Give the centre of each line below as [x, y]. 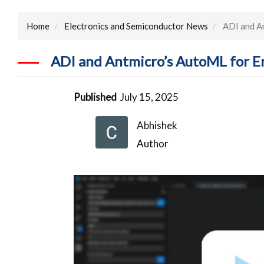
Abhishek [157, 125]
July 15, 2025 [150, 97]
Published [95, 97]
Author [153, 143]
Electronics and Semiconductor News [136, 26]
